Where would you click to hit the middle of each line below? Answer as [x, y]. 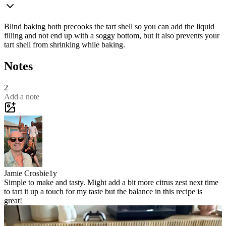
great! [13, 201]
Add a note [22, 97]
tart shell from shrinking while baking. [65, 45]
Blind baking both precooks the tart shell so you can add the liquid [109, 27]
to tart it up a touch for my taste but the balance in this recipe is [103, 192]
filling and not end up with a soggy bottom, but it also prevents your [112, 36]
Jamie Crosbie [26, 174]
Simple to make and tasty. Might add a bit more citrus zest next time [111, 183]
